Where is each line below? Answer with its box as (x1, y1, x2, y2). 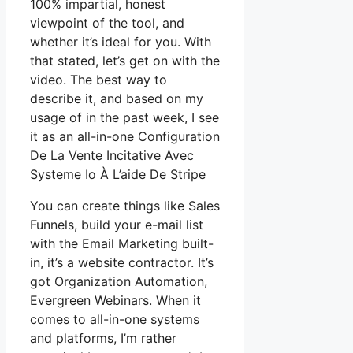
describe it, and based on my (30, 91, 203, 107)
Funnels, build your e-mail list (30, 217, 203, 233)
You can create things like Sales (30, 198, 220, 214)
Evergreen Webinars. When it (30, 292, 201, 309)
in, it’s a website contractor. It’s (30, 255, 214, 271)
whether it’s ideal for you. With (30, 34, 211, 50)
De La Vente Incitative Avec (30, 147, 194, 164)
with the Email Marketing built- (30, 236, 214, 252)
